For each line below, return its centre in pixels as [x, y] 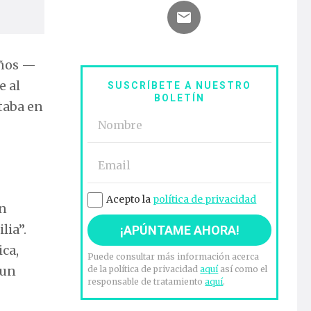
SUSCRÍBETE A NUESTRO [180, 86]
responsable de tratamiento [146, 282]
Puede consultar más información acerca [174, 257]
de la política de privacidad [144, 269]
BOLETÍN [180, 98]
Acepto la [130, 200]
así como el [243, 269]
